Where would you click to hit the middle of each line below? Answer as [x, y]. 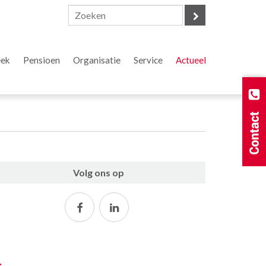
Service [148, 60]
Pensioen [42, 60]
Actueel [191, 60]
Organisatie [97, 60]
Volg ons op [98, 173]
